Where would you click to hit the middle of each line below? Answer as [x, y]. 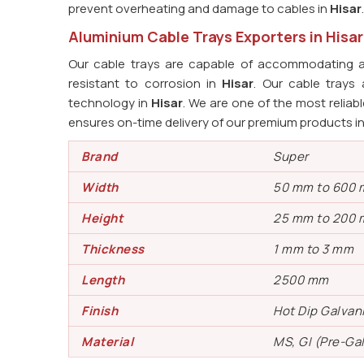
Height [102, 218]
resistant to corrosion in [145, 83]
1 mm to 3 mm [313, 249]
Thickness [113, 249]
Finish [100, 311]
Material [107, 342]
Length [103, 280]
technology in [110, 103]
